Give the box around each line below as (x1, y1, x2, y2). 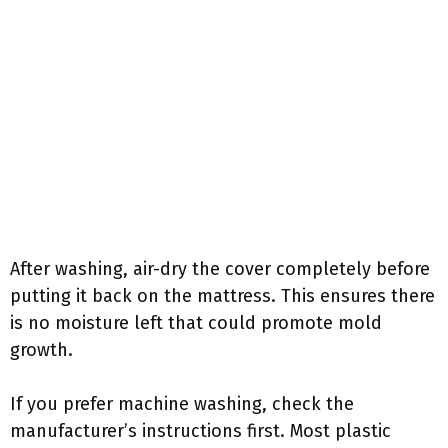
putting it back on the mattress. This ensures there (10, 285, 435, 307)
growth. (10, 339, 73, 361)
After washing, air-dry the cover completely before (10, 258, 430, 280)
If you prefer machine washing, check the (10, 393, 354, 415)
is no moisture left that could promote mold (10, 312, 382, 334)
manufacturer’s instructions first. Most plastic (10, 420, 391, 442)
